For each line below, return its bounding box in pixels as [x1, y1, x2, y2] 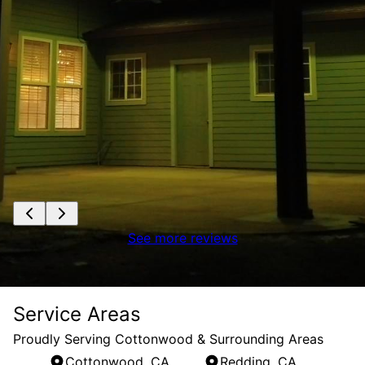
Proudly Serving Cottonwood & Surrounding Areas [13, 330, 323, 347]
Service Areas [13, 301, 141, 326]
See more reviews [127, 229, 238, 246]
